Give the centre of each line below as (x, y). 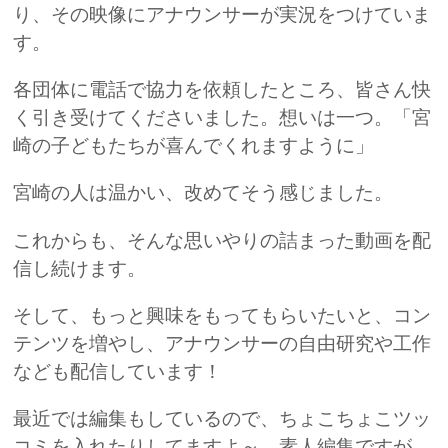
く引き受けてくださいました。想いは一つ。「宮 (222, 118)
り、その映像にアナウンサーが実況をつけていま (222, 15)
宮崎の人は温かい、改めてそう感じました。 (203, 193)
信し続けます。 (80, 268)
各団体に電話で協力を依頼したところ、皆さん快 (222, 90)
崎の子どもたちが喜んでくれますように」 (194, 146)
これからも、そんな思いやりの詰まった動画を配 (222, 240)
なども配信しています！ (118, 371)
